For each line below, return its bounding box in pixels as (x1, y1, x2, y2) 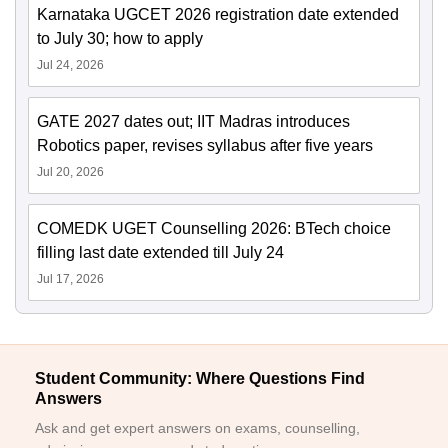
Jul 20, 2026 (37, 165, 104, 179)
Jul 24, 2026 (37, 58, 104, 72)
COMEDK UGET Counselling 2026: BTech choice (37, 220, 391, 237)
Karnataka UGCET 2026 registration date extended (37, 6, 399, 23)
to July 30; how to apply (37, 30, 203, 47)
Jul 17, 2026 (37, 272, 104, 286)
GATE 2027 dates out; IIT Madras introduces (37, 113, 350, 130)
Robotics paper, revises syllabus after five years (37, 137, 373, 154)
